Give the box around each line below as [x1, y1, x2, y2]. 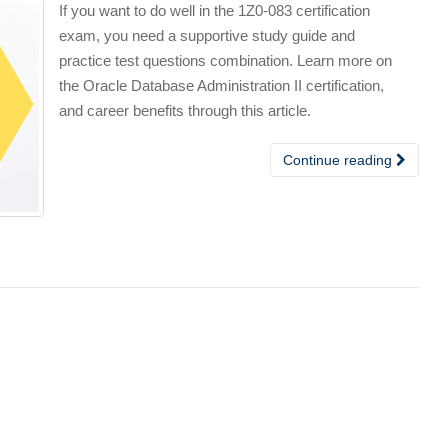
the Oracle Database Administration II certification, [59, 77, 384, 94]
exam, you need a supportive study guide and [59, 27, 355, 44]
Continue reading [283, 152, 396, 168]
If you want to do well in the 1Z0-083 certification [59, 2, 370, 19]
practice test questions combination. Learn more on [59, 52, 392, 69]
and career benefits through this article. [59, 102, 311, 119]
